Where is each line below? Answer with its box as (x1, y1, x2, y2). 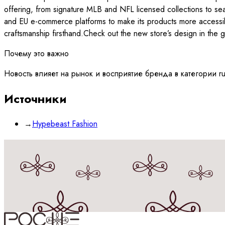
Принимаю (14, 210, 55, 222)
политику (55, 210, 87, 222)
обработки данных (87, 210, 155, 222)
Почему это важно (4, 47, 69, 59)
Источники (4, 89, 67, 107)
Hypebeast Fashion (32, 118, 97, 130)
